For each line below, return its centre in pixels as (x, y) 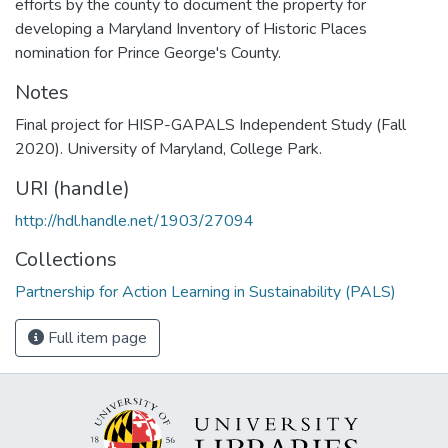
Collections (66, 259)
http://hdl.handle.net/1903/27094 (134, 220)
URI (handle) (72, 188)
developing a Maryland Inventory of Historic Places (191, 28)
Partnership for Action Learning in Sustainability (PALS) (205, 291)
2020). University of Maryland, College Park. (168, 148)
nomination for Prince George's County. (148, 52)
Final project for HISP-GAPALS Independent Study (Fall (210, 124)
